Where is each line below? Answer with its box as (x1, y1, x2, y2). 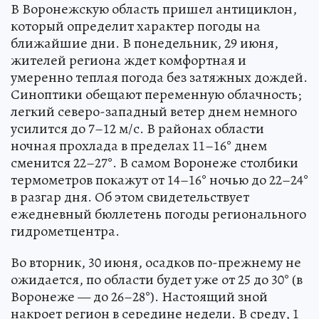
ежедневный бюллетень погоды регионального (11, 204, 306, 224)
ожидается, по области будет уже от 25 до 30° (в (11, 269, 303, 289)
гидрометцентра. (11, 221, 120, 241)
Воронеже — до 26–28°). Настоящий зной (11, 286, 268, 306)
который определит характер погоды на (11, 16, 261, 36)
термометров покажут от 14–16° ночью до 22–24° (11, 169, 308, 189)
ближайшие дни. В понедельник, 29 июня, (11, 33, 278, 53)
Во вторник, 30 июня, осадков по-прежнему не (11, 252, 301, 272)
